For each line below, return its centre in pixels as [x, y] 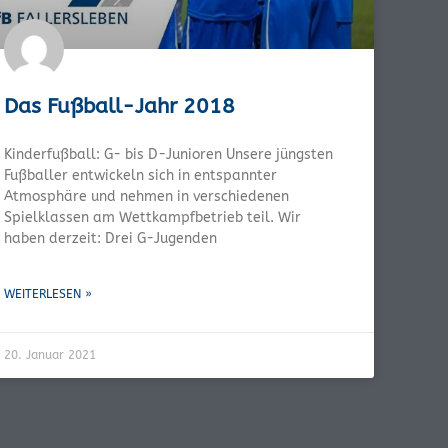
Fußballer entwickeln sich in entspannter [140, 175]
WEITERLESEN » [48, 293]
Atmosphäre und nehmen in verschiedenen [146, 196]
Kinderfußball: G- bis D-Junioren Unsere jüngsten [168, 154]
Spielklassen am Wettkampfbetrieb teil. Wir [152, 217]
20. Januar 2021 [50, 354]
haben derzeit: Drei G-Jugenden [110, 238]
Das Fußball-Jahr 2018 [119, 106]
